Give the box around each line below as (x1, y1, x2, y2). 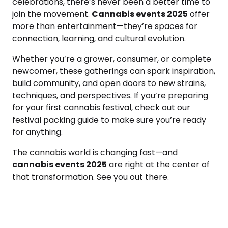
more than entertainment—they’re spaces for (12, 20, 197, 32)
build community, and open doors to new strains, (12, 77, 206, 89)
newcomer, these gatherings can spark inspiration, (12, 65, 215, 77)
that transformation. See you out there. (12, 171, 169, 183)
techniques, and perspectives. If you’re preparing (12, 90, 208, 101)
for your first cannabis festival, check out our (12, 102, 190, 113)
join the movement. (12, 8, 92, 20)
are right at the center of (107, 159, 210, 170)
